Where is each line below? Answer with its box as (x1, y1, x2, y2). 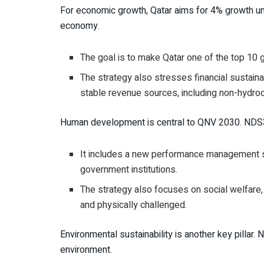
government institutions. (80, 163, 178, 177)
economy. (60, 19, 100, 34)
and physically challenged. (80, 198, 187, 213)
